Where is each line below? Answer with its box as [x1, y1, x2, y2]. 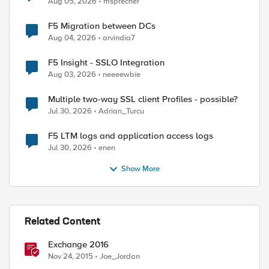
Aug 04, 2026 [48, 33, 96, 43]
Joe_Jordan [100, 252, 140, 261]
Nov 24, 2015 [48, 252, 93, 261]
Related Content [25, 217, 100, 227]
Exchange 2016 [48, 239, 109, 250]
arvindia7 [103, 33, 135, 43]
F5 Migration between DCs [48, 20, 156, 31]
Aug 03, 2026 [48, 70, 96, 79]
